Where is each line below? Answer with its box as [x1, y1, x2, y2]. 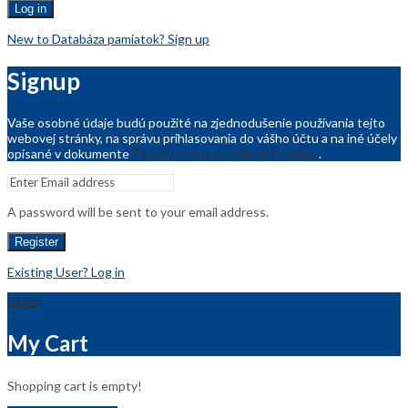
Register [15, 235, 58, 250]
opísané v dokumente [7, 146, 132, 162]
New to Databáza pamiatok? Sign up [7, 31, 209, 47]
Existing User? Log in [7, 264, 125, 280]
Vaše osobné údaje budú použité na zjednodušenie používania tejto [7, 115, 385, 131]
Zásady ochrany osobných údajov [132, 146, 319, 162]
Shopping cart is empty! [7, 378, 142, 394]
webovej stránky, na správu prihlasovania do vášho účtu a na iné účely [7, 130, 397, 147]
